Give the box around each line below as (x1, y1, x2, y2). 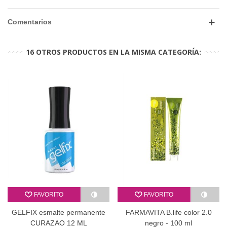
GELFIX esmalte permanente (12, 208, 105, 216)
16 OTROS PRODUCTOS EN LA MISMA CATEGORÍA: (26, 47, 201, 57)
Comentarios (8, 18, 52, 26)
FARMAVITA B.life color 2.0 (125, 208, 212, 216)
